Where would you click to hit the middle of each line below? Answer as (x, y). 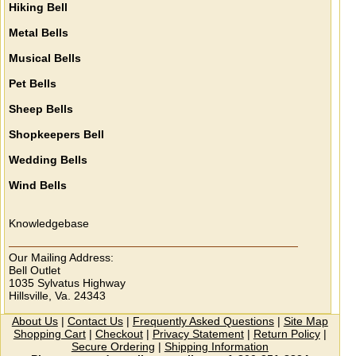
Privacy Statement (198, 334)
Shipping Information (216, 347)
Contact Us (95, 321)
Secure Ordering (113, 347)
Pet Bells (33, 84)
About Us (35, 321)
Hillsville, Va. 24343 (58, 296)
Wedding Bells (48, 160)
